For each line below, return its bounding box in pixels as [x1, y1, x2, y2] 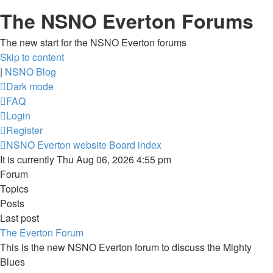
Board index [109, 138, 161, 152]
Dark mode [6, 79, 54, 93]
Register [6, 123, 43, 137]
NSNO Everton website [6, 138, 107, 152]
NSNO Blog [5, 65, 56, 79]
